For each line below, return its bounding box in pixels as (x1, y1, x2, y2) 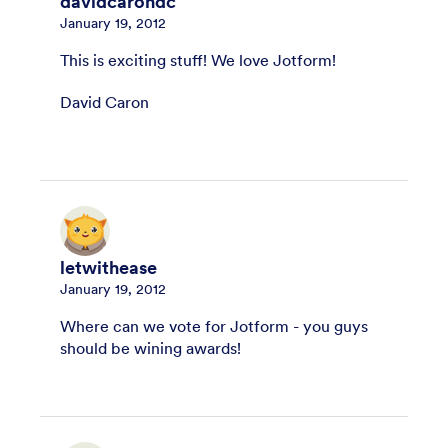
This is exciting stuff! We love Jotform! (60, 49, 336, 70)
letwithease (60, 256, 157, 279)
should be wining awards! (60, 337, 241, 358)
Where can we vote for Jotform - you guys (60, 315, 368, 336)
